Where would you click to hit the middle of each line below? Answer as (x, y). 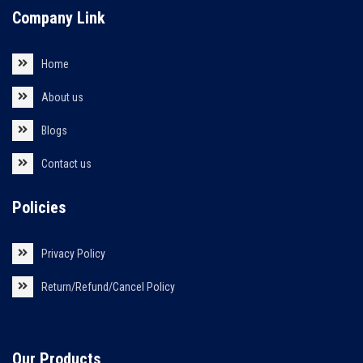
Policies (39, 207)
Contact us (66, 163)
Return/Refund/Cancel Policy (108, 286)
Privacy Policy (73, 253)
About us (62, 97)
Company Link (59, 18)
